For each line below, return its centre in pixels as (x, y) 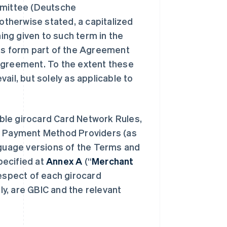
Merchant (113, 161)
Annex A (64, 161)
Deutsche (55, 7)
